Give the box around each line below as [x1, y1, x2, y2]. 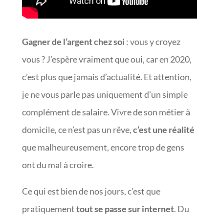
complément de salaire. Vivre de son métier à [22, 107, 190, 117]
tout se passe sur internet [76, 203, 174, 214]
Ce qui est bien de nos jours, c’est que [22, 186, 160, 197]
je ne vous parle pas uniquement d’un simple [22, 89, 188, 100]
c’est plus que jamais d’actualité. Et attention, [22, 71, 192, 82]
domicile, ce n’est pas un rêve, [22, 124, 133, 135]
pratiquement [22, 203, 76, 214]
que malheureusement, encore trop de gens [22, 142, 184, 153]
